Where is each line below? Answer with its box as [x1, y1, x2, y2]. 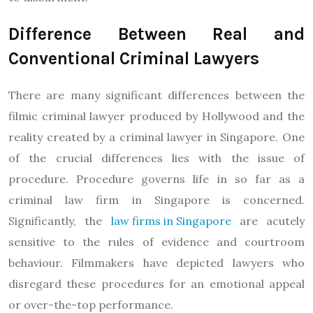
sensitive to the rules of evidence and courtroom [8, 235, 305, 249]
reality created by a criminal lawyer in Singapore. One [8, 130, 305, 144]
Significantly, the [8, 214, 111, 228]
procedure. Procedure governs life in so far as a [8, 172, 305, 186]
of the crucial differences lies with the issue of [8, 151, 305, 165]
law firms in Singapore [110, 214, 231, 228]
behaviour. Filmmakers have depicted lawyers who [8, 256, 305, 270]
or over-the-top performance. [8, 298, 173, 312]
